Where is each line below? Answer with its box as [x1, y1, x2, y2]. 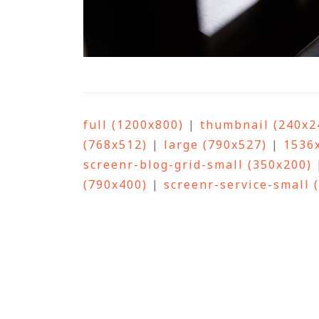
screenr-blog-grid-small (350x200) [83, 157, 312, 173]
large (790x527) [164, 137, 267, 153]
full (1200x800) [83, 117, 184, 133]
